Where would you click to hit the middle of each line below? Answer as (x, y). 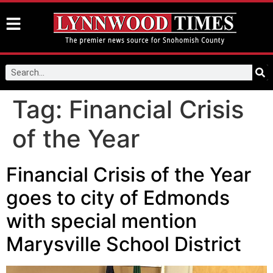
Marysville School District (124, 244)
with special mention (101, 221)
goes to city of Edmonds (118, 198)
